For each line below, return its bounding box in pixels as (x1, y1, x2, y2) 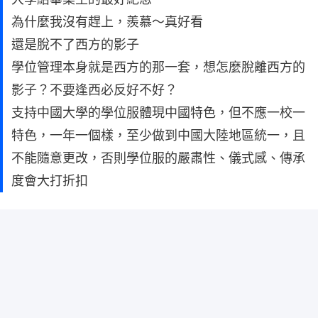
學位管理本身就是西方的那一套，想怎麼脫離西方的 (11, 59, 305, 75)
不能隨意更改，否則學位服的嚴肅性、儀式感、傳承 (11, 150, 305, 165)
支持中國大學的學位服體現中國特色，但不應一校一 (11, 104, 305, 120)
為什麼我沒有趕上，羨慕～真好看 (11, 13, 203, 29)
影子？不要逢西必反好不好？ (11, 82, 177, 97)
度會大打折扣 (11, 172, 88, 188)
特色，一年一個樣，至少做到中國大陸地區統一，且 (11, 127, 305, 143)
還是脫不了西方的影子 (11, 36, 139, 52)
